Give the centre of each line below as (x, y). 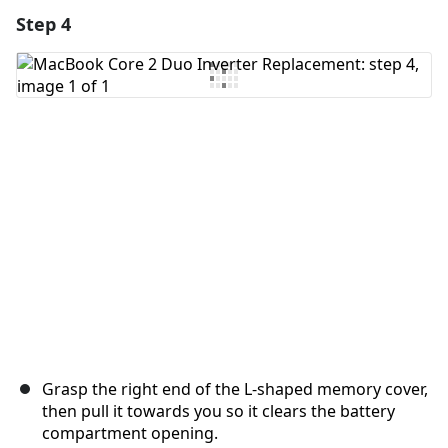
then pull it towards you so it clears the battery (218, 411)
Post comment (351, 158)
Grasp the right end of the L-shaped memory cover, (235, 389)
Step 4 (43, 24)
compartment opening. (130, 433)
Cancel (265, 158)
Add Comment (103, 74)
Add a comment (230, 22)
